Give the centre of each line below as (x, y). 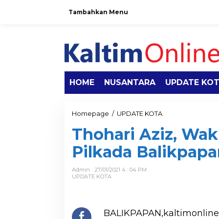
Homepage (90, 114)
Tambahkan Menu (98, 12)
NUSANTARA (130, 83)
